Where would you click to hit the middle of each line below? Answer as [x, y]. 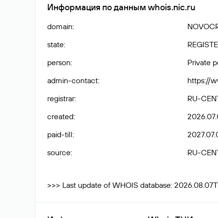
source [59, 152]
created [60, 116]
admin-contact [73, 80]
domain [60, 26]
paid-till [60, 134]
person [59, 62]
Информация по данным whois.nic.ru [121, 7]
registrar [61, 98]
